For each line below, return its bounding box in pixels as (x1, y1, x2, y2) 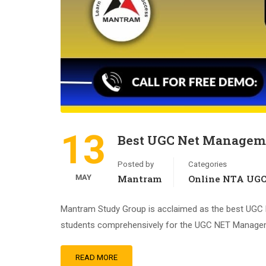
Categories (188, 160, 227, 169)
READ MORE (75, 253, 118, 262)
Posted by (118, 160, 154, 169)
